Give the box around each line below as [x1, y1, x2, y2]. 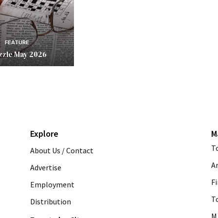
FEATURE [5, 39, 30, 46]
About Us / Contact [30, 145, 93, 155]
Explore [30, 127, 58, 139]
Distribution [30, 196, 71, 206]
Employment [30, 179, 74, 189]
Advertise [30, 162, 61, 172]
